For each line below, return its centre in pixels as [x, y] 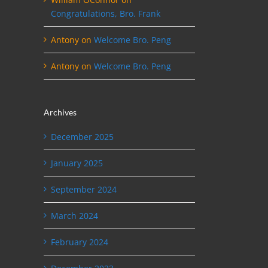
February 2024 [80, 242]
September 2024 [84, 189]
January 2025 [77, 163]
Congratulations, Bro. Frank [106, 14]
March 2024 [74, 215]
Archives [60, 112]
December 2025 [82, 136]
